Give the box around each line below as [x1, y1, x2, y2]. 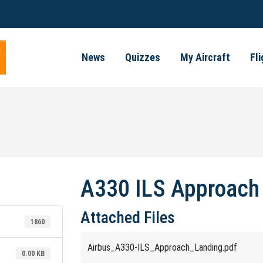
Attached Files [80, 208, 175, 227]
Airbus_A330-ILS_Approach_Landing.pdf [87, 242, 237, 253]
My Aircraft [180, 51, 230, 63]
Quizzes [125, 51, 160, 63]
